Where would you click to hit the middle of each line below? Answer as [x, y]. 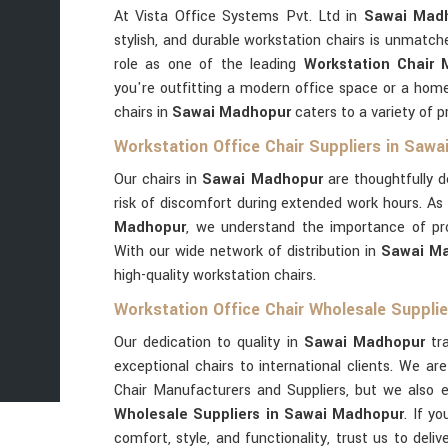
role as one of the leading [209, 64]
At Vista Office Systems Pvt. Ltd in [239, 16]
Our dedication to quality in [209, 342]
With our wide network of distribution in [247, 251]
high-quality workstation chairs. [215, 275]
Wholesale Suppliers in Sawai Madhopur [259, 414]
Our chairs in [156, 179]
